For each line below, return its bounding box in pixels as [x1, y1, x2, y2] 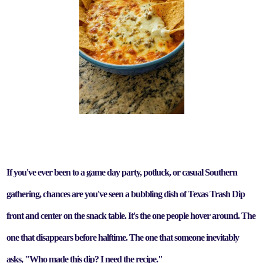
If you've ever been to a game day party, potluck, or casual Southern [6, 167, 238, 177]
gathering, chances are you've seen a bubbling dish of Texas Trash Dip [6, 189, 245, 199]
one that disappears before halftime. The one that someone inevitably [6, 232, 240, 242]
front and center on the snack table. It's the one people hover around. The [6, 211, 256, 221]
